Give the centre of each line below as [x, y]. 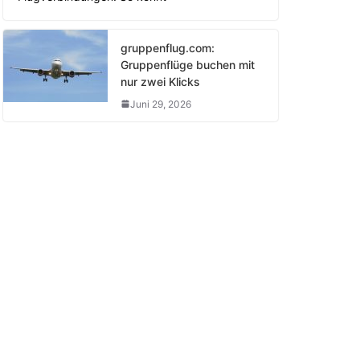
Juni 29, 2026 [161, 104]
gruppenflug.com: [168, 47]
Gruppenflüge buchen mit [188, 64]
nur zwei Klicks [160, 81]
